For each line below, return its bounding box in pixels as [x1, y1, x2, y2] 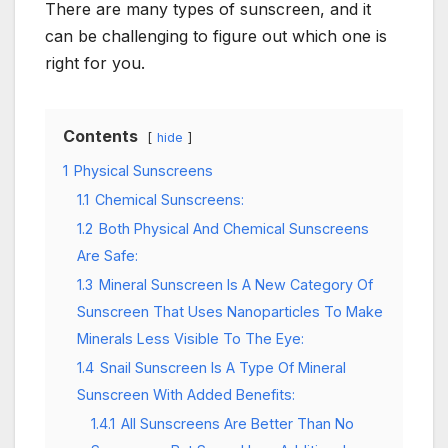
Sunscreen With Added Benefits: [77, 385, 295, 403]
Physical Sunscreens [74, 161, 213, 179]
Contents [63, 125, 138, 146]
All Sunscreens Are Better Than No [121, 414, 354, 432]
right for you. [45, 52, 145, 73]
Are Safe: [77, 246, 138, 264]
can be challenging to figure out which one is [45, 25, 387, 46]
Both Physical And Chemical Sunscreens [99, 219, 369, 237]
